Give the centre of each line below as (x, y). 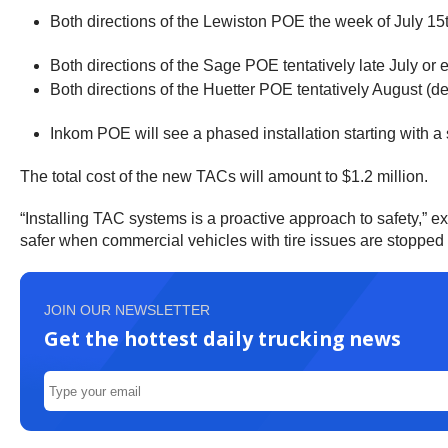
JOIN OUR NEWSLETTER (127, 310)
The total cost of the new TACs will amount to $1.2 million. (226, 176)
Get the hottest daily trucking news (222, 338)
